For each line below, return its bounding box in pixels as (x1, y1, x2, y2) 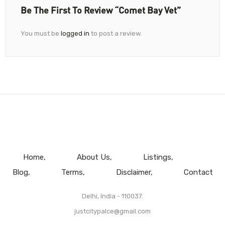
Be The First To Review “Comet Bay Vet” (21, 4, 181, 16)
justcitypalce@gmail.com (74, 207, 151, 215)
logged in (61, 29, 89, 37)
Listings (143, 152, 171, 162)
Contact (183, 167, 213, 177)
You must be (21, 29, 61, 37)
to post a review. (89, 29, 142, 37)
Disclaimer (116, 167, 151, 177)
